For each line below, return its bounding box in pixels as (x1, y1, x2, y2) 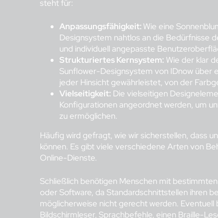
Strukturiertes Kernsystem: (59, 54, 164, 65)
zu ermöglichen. (59, 110, 117, 121)
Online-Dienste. (40, 152, 97, 163)
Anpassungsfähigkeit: (59, 20, 143, 32)
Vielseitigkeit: (59, 88, 111, 99)
